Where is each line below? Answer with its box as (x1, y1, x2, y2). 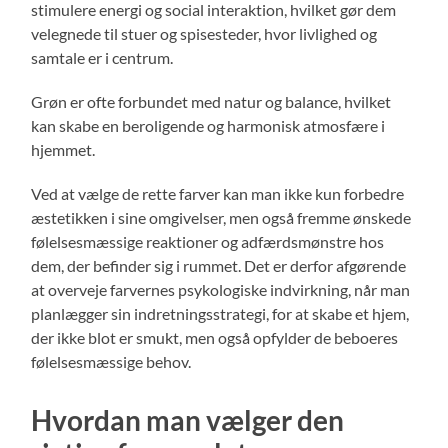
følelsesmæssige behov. (31, 351, 192, 371)
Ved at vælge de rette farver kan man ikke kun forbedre (31, 183, 405, 203)
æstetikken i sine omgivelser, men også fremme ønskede (31, 207, 412, 227)
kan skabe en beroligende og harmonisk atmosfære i (31, 115, 386, 135)
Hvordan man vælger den (31, 402, 345, 437)
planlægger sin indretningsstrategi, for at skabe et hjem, (31, 303, 410, 323)
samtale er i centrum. (31, 47, 174, 67)
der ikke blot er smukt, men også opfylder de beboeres (31, 327, 399, 347)
